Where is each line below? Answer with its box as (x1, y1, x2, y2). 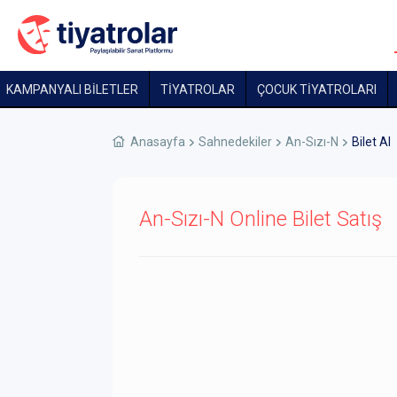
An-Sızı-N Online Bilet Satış (139, 206, 382, 231)
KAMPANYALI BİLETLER (6, 82, 138, 97)
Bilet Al (352, 135, 391, 149)
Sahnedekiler (198, 135, 272, 149)
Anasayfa (130, 135, 185, 149)
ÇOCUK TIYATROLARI (257, 82, 377, 97)
